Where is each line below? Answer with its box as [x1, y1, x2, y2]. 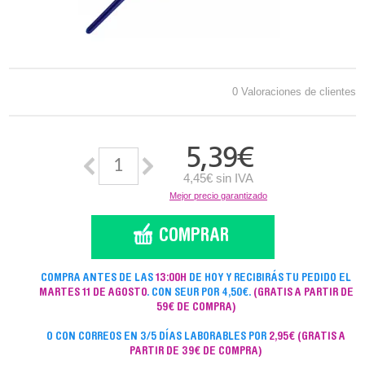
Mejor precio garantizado [169, 191, 267, 200]
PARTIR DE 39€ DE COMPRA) [130, 346, 263, 358]
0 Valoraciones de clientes [232, 86, 356, 98]
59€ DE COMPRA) [156, 302, 236, 314]
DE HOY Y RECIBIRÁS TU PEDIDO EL [187, 273, 352, 284]
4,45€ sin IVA [183, 171, 253, 185]
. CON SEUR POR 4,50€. [146, 288, 253, 299]
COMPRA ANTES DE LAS [41, 273, 156, 284]
